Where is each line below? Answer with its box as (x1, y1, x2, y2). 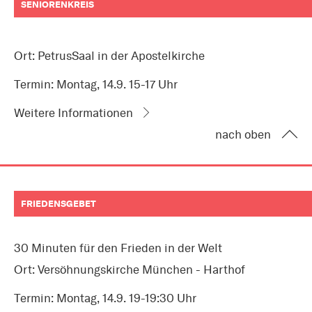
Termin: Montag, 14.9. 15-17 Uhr (14, 77, 178, 92)
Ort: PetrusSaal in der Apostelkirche (14, 49, 205, 63)
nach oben (215, 127, 271, 142)
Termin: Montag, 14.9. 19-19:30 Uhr (14, 291, 196, 306)
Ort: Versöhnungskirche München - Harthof (14, 263, 245, 277)
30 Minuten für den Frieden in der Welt (14, 241, 222, 256)
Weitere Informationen (14, 106, 133, 120)
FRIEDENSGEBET (21, 198, 96, 210)
